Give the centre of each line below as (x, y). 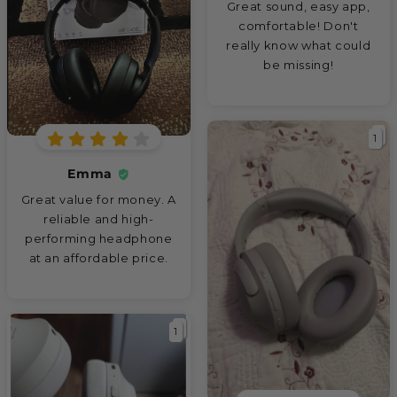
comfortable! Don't (299, 26)
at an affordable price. (98, 258)
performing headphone (98, 239)
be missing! (299, 65)
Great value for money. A (98, 200)
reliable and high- (99, 219)
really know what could (299, 46)
